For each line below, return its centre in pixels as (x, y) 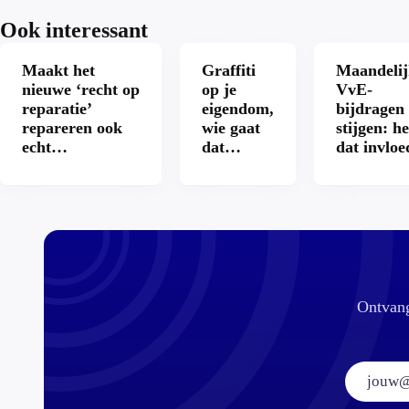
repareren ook (72, 128)
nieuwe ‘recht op (81, 89)
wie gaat (231, 128)
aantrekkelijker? (81, 166)
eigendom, (238, 109)
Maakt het (58, 70)
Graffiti (229, 70)
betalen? (231, 166)
